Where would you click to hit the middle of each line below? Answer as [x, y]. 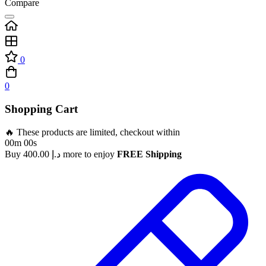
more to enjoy [89, 154]
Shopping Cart [41, 109]
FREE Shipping [149, 154]
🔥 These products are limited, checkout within [92, 132]
